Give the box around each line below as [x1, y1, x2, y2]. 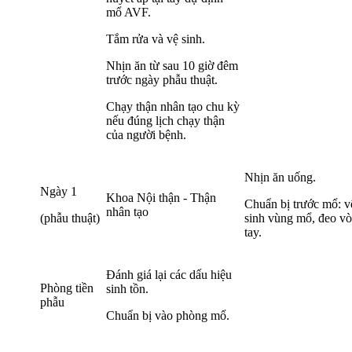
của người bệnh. [106, 128, 186, 142]
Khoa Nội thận [106, 191, 180, 205]
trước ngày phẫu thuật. [106, 73, 218, 87]
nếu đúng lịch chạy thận [106, 114, 225, 128]
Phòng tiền [40, 281, 93, 295]
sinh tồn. [106, 282, 148, 296]
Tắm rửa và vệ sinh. [106, 32, 205, 46]
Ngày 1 [40, 185, 80, 199]
